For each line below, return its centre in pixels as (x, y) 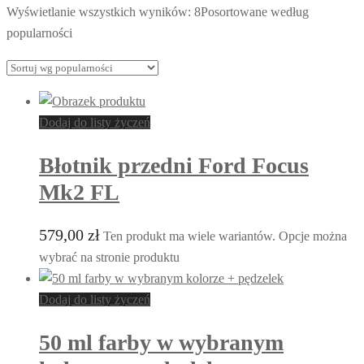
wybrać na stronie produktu (109, 258)
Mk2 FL (79, 192)
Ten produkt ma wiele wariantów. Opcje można (225, 236)
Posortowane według (255, 11)
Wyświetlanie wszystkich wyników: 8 (104, 11)
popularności (39, 32)
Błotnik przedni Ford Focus (174, 165)
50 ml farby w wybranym (161, 343)
